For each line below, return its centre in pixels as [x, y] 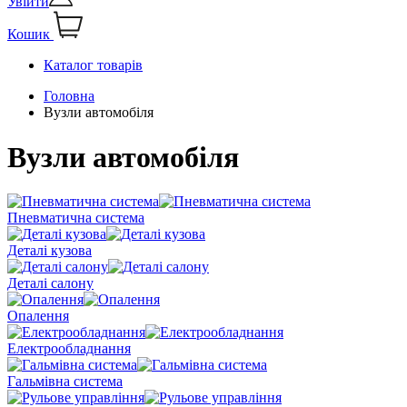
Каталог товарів [93, 65]
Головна [69, 96]
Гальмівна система [65, 382]
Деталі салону [50, 283]
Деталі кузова [50, 251]
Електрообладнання [69, 349]
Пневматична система [76, 218]
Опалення [38, 316]
